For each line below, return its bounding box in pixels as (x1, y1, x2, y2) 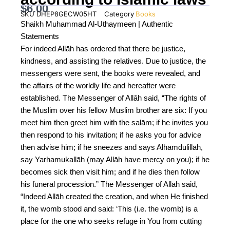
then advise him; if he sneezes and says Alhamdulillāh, (21, 143, 203, 151)
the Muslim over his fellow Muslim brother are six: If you (21, 106, 207, 114)
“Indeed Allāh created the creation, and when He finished (21, 192, 208, 201)
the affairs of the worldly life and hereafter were (21, 81, 176, 90)
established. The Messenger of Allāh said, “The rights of (21, 93, 206, 102)
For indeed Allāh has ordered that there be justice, (21, 44, 185, 53)
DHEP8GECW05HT (36, 10, 97, 18)
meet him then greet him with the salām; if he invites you (21, 118, 208, 127)
